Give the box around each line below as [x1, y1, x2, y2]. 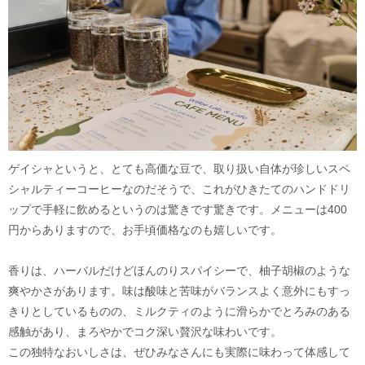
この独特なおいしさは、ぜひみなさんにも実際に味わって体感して [8, 345, 350, 358]
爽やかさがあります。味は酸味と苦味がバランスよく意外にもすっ [8, 284, 350, 297]
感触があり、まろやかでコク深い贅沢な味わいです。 [8, 324, 282, 338]
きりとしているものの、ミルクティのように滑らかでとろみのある [8, 304, 350, 318]
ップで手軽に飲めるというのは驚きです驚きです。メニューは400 [8, 202, 347, 216]
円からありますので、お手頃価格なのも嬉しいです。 [8, 222, 282, 236]
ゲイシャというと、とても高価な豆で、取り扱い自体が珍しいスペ [8, 161, 350, 175]
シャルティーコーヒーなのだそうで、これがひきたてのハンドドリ [8, 182, 350, 196]
